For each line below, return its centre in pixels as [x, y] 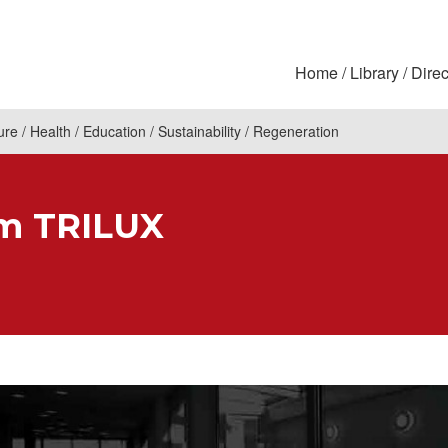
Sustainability [199, 131]
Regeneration [296, 131]
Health [50, 131]
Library [374, 72]
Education [114, 131]
